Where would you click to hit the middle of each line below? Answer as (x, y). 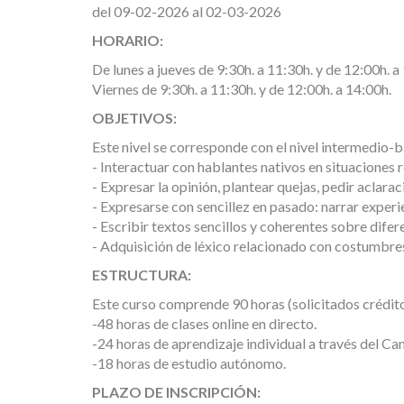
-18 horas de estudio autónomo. (189, 363)
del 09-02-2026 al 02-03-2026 (187, 11)
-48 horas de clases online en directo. (204, 323)
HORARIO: (128, 40)
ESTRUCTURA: (142, 275)
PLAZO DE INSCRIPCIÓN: (176, 392)
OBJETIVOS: (134, 118)
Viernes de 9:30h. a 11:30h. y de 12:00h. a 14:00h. (242, 89)
